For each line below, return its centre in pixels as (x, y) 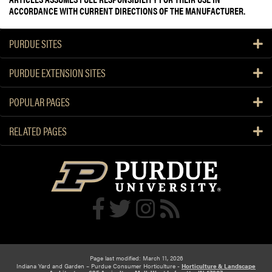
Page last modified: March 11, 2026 (136, 258)
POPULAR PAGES (39, 102)
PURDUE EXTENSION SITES (57, 73)
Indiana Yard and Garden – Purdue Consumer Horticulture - (99, 266)
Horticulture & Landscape (219, 266)
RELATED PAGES (38, 131)
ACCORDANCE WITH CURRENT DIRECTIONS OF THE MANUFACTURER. (127, 11)
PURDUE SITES (36, 44)
